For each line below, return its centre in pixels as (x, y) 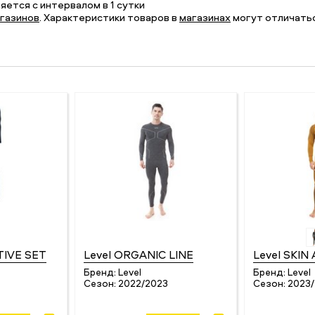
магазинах (205, 17)
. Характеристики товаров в (109, 17)
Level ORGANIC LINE (139, 254)
